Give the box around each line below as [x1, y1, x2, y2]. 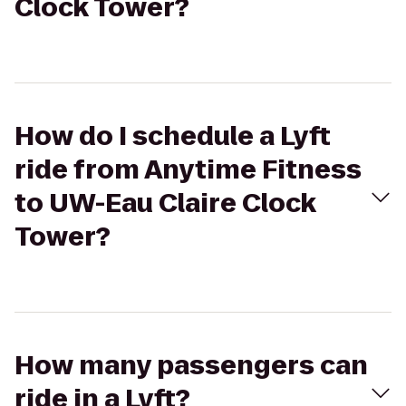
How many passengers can [14, 348, 368, 383]
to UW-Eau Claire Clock [14, 186, 316, 221]
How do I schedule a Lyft [14, 119, 331, 154]
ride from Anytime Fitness [14, 152, 362, 188]
